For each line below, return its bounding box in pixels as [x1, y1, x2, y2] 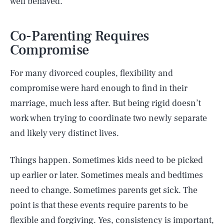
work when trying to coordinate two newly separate [10, 112, 207, 124]
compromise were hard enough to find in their [10, 82, 187, 94]
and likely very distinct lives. [10, 127, 119, 139]
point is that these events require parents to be [10, 199, 188, 211]
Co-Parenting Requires [10, 27, 149, 45]
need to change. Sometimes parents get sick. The [10, 184, 197, 196]
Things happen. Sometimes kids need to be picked [10, 154, 203, 166]
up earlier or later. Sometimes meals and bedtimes [10, 169, 203, 181]
